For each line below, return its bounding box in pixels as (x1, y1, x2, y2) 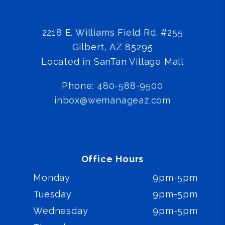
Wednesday (33, 205, 88, 216)
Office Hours (81, 154, 144, 165)
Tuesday (33, 189, 72, 200)
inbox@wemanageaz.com (54, 95, 171, 106)
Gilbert (72, 42, 105, 53)
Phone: (62, 80, 97, 91)
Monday (33, 172, 70, 183)
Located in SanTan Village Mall (41, 56, 184, 67)
